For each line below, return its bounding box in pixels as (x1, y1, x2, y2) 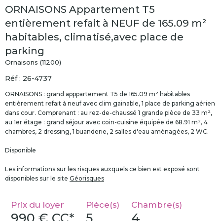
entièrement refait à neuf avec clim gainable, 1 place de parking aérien (5, 100, 215, 108)
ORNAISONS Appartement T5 (5, 3, 155, 16)
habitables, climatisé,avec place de (5, 31, 184, 43)
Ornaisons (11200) (5, 58, 61, 67)
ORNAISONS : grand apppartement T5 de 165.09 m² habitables (5, 90, 190, 98)
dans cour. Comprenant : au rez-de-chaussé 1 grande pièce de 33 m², (5, 109, 212, 117)
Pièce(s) (86, 200, 119, 210)
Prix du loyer (11, 200, 64, 210)
